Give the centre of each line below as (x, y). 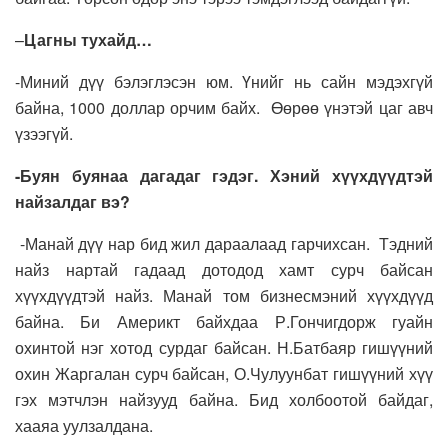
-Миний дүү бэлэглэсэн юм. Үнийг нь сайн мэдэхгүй (224, 82)
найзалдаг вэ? (72, 202)
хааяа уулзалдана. (84, 426)
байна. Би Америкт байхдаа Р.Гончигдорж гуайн (224, 322)
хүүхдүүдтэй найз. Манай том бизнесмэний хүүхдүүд (224, 296)
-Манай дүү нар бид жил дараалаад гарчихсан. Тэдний (224, 244)
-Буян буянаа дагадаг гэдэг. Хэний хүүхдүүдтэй (224, 176)
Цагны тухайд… (88, 40)
